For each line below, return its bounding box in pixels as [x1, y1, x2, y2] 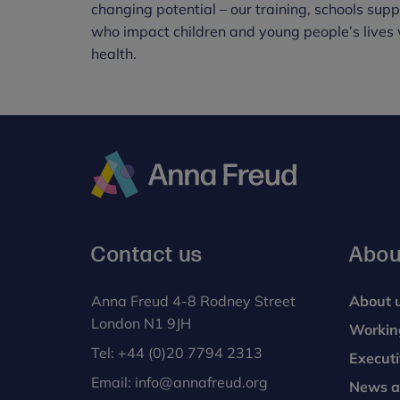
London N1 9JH [91, 313, 191, 332]
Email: [91, 372, 135, 391]
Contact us [91, 241, 204, 268]
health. [91, 44, 137, 62]
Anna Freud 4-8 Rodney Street [91, 291, 296, 310]
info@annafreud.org [135, 372, 268, 391]
